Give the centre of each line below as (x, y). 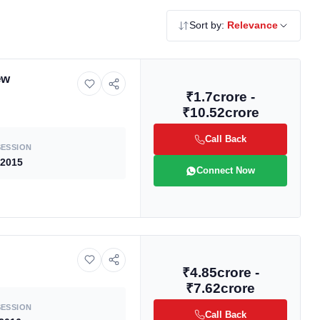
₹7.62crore (220, 288)
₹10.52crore (220, 113)
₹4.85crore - (220, 272)
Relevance (252, 25)
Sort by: (208, 25)
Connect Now (226, 171)
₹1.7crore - (220, 97)
